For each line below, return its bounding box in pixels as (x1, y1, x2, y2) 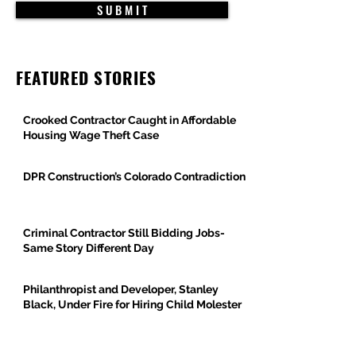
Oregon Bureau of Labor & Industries (23, 339, 214, 352)
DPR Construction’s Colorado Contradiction (23, 169, 246, 183)
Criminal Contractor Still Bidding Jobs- (23, 226, 225, 239)
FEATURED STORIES (16, 64, 157, 90)
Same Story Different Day (23, 241, 154, 254)
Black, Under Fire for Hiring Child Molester (23, 297, 242, 311)
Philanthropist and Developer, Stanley (23, 282, 219, 296)
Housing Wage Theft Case (23, 128, 159, 141)
